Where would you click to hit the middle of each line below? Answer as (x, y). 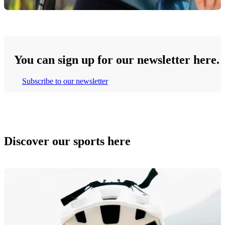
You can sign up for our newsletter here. (117, 60)
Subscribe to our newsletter (65, 81)
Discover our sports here (67, 141)
